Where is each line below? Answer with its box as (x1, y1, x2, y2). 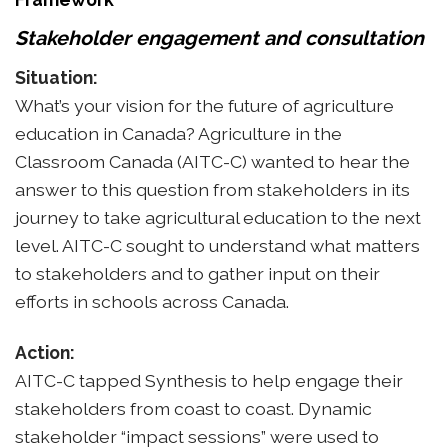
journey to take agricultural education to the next (15, 207, 421, 228)
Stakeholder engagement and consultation (15, 26, 424, 51)
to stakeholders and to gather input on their (15, 263, 380, 284)
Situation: (15, 67, 98, 88)
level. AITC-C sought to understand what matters (15, 235, 420, 256)
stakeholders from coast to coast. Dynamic (15, 397, 372, 419)
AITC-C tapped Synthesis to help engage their (15, 369, 403, 391)
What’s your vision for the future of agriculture (15, 95, 394, 116)
